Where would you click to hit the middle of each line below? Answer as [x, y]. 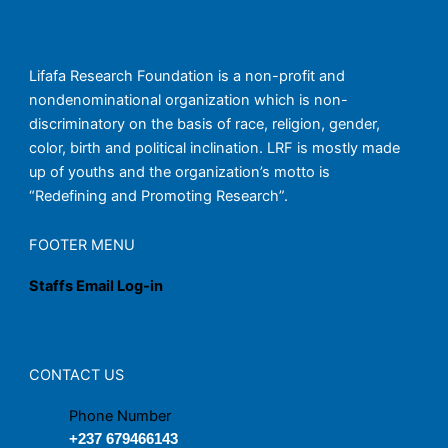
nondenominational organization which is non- [189, 99]
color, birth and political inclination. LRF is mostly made [215, 147]
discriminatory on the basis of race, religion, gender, [205, 123]
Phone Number [120, 416]
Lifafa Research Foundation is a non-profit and [187, 75]
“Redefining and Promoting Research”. [159, 195]
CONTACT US [77, 375]
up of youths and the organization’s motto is [180, 171]
